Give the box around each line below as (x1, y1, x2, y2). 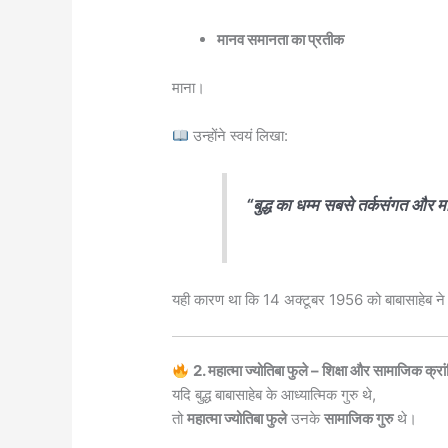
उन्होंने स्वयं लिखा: (189, 126, 289, 146)
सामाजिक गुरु (324, 409, 394, 429)
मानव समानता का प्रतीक (217, 30, 345, 50)
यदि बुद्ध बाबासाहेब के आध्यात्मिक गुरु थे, (172, 385, 377, 405)
